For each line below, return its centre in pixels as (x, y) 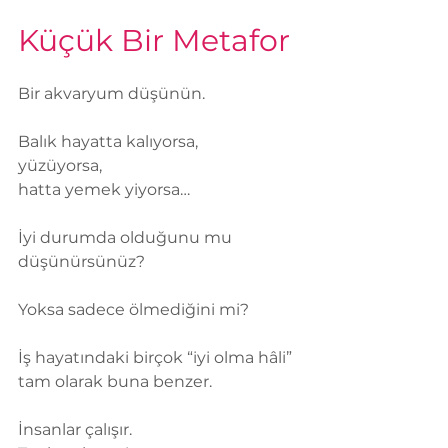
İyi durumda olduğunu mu (127, 238)
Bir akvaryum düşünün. (111, 94)
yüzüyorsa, (60, 166)
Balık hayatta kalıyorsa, (108, 142)
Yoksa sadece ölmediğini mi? (133, 310)
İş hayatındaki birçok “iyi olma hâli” (157, 358)
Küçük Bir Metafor (154, 41)
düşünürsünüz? (81, 262)
